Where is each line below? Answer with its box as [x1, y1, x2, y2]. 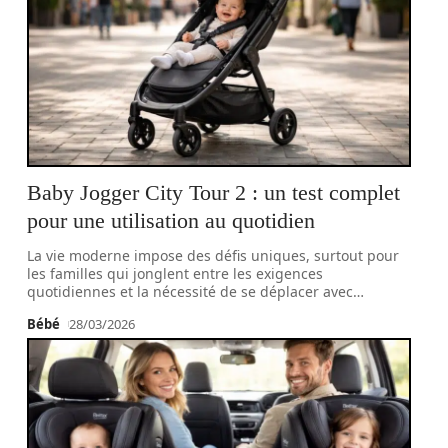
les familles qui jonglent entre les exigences [27, 264, 324, 283]
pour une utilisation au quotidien [27, 208, 316, 233]
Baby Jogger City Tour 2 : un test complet [27, 180, 401, 205]
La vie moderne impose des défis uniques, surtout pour [27, 246, 400, 265]
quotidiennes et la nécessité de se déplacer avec [27, 282, 354, 301]
